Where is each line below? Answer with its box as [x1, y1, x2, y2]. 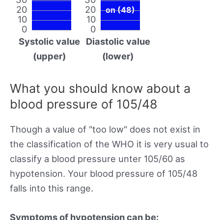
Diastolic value [85, 35, 150, 47]
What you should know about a [10, 81, 191, 96]
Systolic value [18, 35, 80, 47]
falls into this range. [10, 182, 93, 193]
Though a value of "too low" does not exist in [10, 123, 200, 135]
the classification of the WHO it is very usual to [10, 138, 209, 149]
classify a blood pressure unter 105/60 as [10, 153, 185, 164]
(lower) [102, 50, 134, 61]
